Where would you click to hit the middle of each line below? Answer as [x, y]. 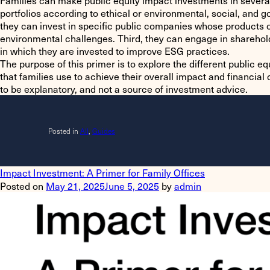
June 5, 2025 [132, 186]
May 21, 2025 [75, 186]
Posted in [64, 130]
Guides [104, 130]
